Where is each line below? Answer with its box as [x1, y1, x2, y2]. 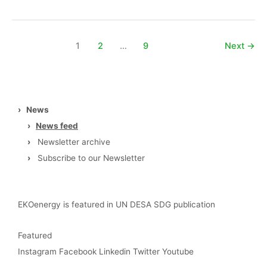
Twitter [133, 247, 160, 257]
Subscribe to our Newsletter [38, 153, 145, 163]
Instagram [18, 247, 57, 257]
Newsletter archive [38, 136, 110, 147]
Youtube [162, 247, 194, 257]
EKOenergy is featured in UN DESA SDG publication [18, 200, 215, 210]
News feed [36, 120, 78, 131]
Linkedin [99, 247, 131, 257]
